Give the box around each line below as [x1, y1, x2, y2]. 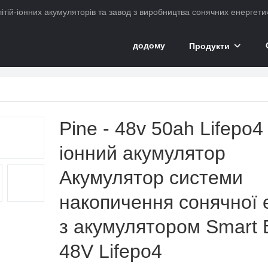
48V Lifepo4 [59, 240, 162, 262]
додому [133, 41, 165, 50]
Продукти [189, 41, 230, 51]
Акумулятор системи [59, 166, 243, 188]
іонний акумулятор [59, 142, 226, 164]
